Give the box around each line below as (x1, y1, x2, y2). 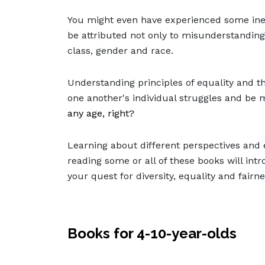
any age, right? (67, 108, 134, 119)
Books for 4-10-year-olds (67, 225, 237, 243)
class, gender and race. (67, 45, 173, 57)
